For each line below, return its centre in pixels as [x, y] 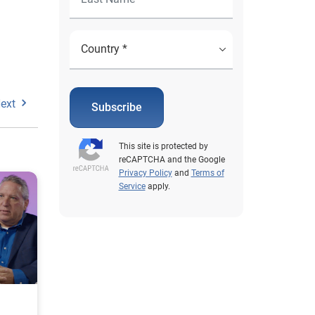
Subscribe [116, 107]
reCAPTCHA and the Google [172, 160]
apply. [157, 186]
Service [132, 186]
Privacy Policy [145, 173]
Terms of [207, 173]
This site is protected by [163, 146]
